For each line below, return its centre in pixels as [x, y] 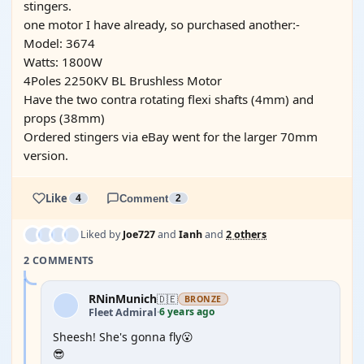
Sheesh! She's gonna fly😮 [123, 337]
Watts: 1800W [63, 62]
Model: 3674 [59, 43]
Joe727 [139, 234]
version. [46, 155]
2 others [246, 234]
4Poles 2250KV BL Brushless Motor [123, 80]
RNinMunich [123, 299]
